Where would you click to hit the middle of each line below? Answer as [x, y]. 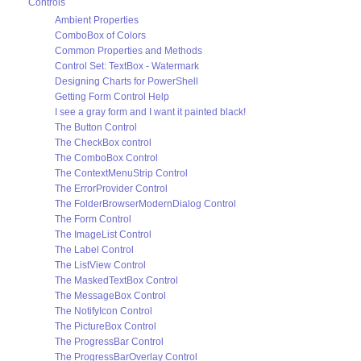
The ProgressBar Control [109, 341]
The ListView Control [100, 265]
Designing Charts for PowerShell [127, 81]
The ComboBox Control [106, 158]
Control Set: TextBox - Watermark [127, 66]
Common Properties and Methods [129, 50]
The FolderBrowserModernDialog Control [145, 203]
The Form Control [93, 219]
